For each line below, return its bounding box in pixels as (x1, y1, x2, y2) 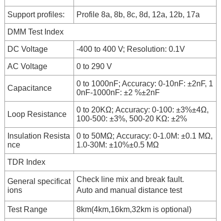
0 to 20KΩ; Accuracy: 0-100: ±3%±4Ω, (76, 105, 209, 114)
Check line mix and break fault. (76, 175, 184, 184)
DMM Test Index (7, 27, 64, 36)
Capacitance (7, 83, 52, 92)
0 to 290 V (76, 62, 112, 71)
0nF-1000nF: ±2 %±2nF (76, 88, 160, 97)
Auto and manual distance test (76, 185, 182, 194)
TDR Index (7, 157, 45, 166)
